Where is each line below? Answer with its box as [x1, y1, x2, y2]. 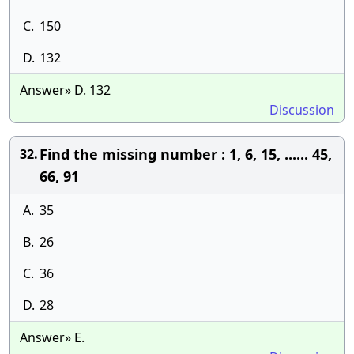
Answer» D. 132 [20, 81, 111, 99]
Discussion [269, 101, 334, 119]
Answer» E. [20, 329, 85, 346]
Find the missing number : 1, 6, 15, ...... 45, [40, 145, 332, 164]
